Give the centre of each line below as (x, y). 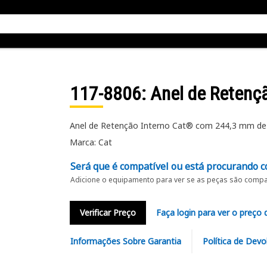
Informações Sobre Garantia (125, 241)
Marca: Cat (91, 142)
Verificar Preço (108, 212)
